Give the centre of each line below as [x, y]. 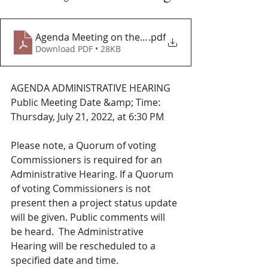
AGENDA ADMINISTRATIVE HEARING [91, 88]
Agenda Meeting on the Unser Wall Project [131, 37]
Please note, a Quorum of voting [85, 145]
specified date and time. [65, 260]
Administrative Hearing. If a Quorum [93, 174]
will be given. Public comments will [89, 217]
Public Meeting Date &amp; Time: [87, 102]
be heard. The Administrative [78, 232]
